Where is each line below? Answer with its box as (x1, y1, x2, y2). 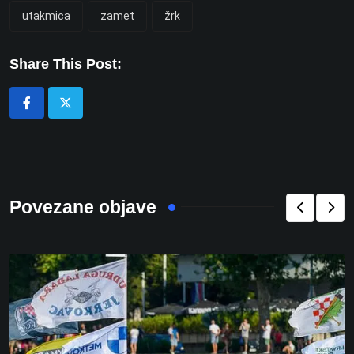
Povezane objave (9, 198, 156, 218)
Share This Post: (9, 55, 122, 72)
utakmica (22, 9, 70, 22)
